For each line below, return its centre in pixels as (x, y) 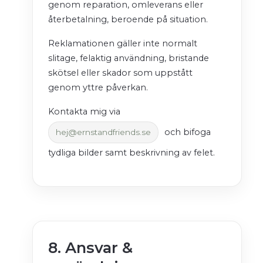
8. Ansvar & (90, 248)
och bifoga (186, 132)
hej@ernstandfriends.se (103, 132)
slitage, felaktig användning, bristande (129, 58)
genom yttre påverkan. (98, 88)
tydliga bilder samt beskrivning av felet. (131, 153)
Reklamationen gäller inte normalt (123, 44)
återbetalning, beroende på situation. (128, 20)
